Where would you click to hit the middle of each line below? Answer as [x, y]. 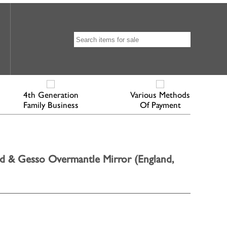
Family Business [51, 105]
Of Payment [160, 105]
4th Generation [51, 95]
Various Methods [160, 95]
